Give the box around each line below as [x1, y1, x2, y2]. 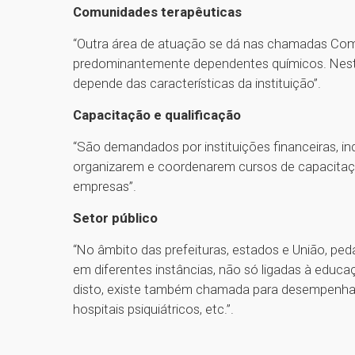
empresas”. [73, 178, 136, 195]
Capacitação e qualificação [73, 107, 241, 124]
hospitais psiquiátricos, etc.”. [73, 301, 234, 318]
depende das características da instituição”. [73, 75, 321, 92]
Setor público [73, 210, 158, 227]
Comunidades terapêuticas [73, 4, 242, 21]
